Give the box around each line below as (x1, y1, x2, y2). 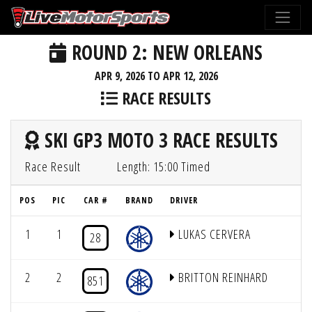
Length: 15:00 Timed (117, 158, 210, 175)
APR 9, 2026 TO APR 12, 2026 (94, 68, 218, 84)
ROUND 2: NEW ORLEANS (67, 39, 263, 65)
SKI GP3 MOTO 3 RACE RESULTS (40, 127, 278, 153)
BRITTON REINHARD (175, 269, 268, 286)
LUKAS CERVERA (175, 226, 251, 242)
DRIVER (170, 194, 198, 206)
